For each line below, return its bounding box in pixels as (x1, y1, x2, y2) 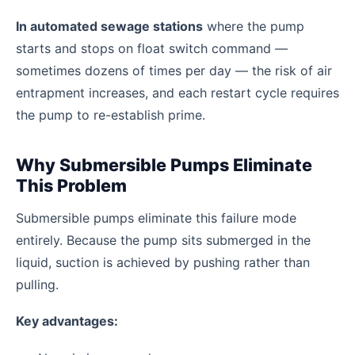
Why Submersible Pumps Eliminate (16, 155, 312, 176)
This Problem (16, 175, 127, 197)
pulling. (16, 276, 59, 292)
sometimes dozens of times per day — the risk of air (16, 63, 332, 79)
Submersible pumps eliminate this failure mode (16, 209, 296, 226)
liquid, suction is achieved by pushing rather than (16, 254, 310, 270)
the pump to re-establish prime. (16, 107, 205, 124)
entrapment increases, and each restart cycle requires (16, 85, 339, 101)
